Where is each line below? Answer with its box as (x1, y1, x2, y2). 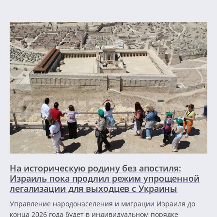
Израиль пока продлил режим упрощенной (10, 172, 200, 184)
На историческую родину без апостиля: (10, 162, 182, 174)
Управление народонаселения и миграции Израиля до (10, 199, 195, 208)
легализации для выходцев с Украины (10, 182, 178, 194)
